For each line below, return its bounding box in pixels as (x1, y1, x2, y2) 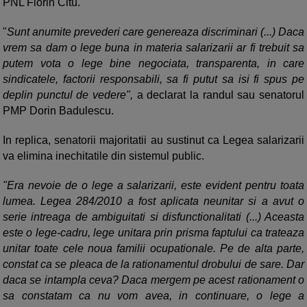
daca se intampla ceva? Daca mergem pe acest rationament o (3, 274, 304, 286)
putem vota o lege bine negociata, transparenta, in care (3, 58, 304, 70)
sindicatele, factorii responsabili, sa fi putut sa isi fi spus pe (3, 73, 304, 86)
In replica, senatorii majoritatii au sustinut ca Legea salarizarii (3, 134, 304, 147)
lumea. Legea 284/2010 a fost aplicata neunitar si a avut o (3, 195, 304, 208)
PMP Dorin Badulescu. (3, 105, 114, 117)
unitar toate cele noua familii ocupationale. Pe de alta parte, (3, 243, 304, 255)
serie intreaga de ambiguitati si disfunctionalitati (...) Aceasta (3, 211, 304, 223)
